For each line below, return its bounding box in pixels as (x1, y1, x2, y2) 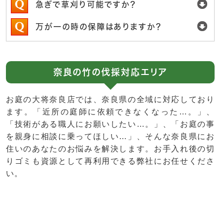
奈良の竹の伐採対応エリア (53, 68, 168, 77)
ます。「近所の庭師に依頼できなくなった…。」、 (6, 108, 215, 116)
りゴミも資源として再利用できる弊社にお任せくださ (6, 157, 215, 166)
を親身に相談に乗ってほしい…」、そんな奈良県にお (6, 132, 215, 141)
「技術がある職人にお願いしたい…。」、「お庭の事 (6, 120, 215, 129)
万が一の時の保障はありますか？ (36, 23, 162, 31)
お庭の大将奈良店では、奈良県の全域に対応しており (6, 95, 215, 104)
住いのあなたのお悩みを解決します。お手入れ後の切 (6, 145, 215, 153)
